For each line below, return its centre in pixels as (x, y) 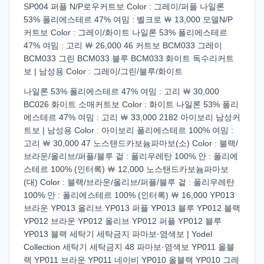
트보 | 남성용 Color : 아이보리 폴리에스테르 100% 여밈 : (128, 130)
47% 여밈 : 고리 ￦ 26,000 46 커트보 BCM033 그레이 (123, 45)
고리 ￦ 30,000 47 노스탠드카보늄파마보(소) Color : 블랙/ (131, 143)
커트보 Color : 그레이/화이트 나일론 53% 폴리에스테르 (126, 32)
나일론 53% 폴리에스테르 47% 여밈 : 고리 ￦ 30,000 (121, 91)
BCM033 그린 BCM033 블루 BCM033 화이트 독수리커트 (129, 58)
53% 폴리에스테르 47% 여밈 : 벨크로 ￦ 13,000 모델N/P (128, 19)
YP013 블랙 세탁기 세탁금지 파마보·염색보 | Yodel (118, 234)
